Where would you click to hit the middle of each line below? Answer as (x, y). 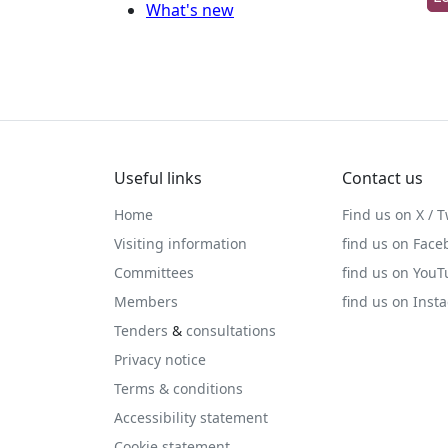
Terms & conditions (178, 388)
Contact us (382, 178)
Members (146, 301)
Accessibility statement (191, 417)
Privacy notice (160, 359)
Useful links (158, 178)
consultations (231, 330)
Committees (154, 272)
